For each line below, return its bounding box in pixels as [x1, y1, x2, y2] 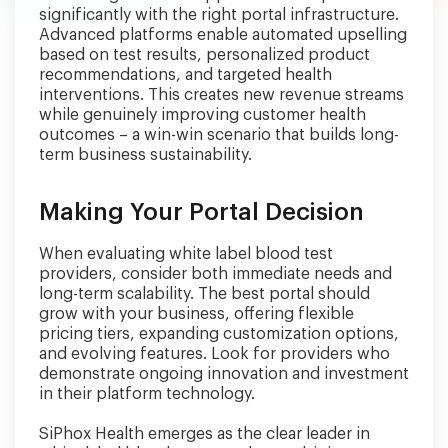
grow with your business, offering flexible [39, 305, 354, 322]
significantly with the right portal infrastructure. [39, 6, 399, 23]
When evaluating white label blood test [39, 245, 333, 262]
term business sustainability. [39, 146, 252, 163]
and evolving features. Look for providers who [39, 345, 390, 362]
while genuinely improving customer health [39, 106, 366, 123]
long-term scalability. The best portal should [39, 285, 370, 302]
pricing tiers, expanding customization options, [39, 325, 399, 342]
